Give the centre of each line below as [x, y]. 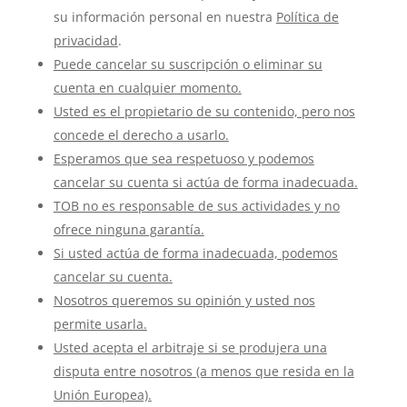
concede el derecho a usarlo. [141, 135]
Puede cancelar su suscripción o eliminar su [188, 64]
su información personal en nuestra [164, 17]
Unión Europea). [102, 395]
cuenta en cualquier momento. [147, 88]
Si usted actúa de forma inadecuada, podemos [195, 253]
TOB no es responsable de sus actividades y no [196, 206]
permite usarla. [100, 324]
